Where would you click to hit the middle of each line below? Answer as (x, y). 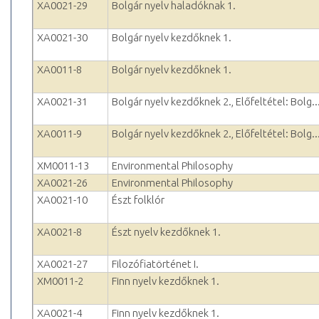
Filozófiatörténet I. (155, 264)
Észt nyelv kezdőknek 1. (166, 232)
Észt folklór (138, 200)
